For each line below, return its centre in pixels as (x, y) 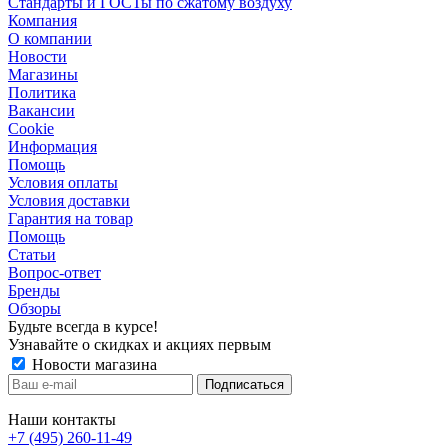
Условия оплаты (63, 183)
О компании (50, 39)
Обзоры (34, 309)
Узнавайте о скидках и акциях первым (139, 345)
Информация (52, 147)
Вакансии (41, 111)
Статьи (32, 255)
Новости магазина (92, 365)
